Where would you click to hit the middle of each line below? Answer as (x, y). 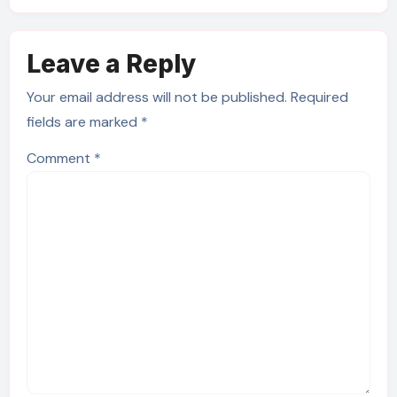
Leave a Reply (111, 64)
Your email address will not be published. (156, 97)
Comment (60, 159)
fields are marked (83, 122)
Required (319, 97)
